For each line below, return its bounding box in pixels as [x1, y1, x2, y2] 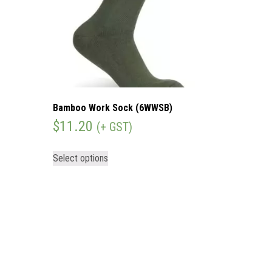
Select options [53, 152, 108, 164]
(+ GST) [97, 119, 132, 134]
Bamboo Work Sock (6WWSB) [53, 101, 172, 114]
